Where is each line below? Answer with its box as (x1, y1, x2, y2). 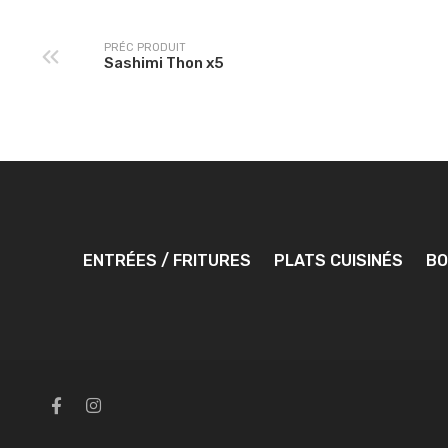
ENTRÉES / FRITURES (82, 250, 251, 270)
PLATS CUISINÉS (273, 250, 403, 270)
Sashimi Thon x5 (104, 54, 224, 73)
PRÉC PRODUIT (104, 41, 186, 55)
